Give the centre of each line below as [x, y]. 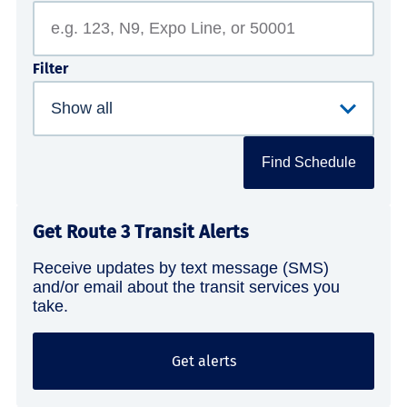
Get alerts [203, 362]
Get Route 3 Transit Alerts [141, 232]
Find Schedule [309, 163]
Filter [50, 69]
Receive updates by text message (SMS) [181, 268]
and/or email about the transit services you [186, 288]
